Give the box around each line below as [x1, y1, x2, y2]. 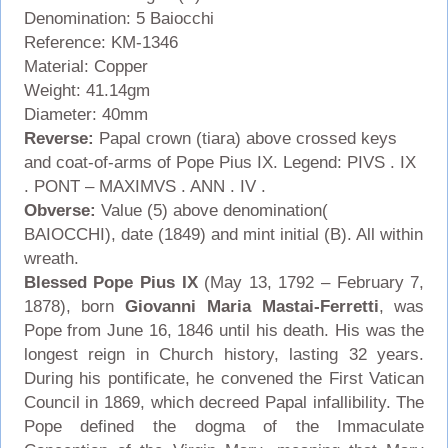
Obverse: [23, 200, 101, 220]
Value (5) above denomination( [100, 200, 328, 220]
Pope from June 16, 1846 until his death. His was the [23, 320, 425, 340]
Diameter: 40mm [23, 104, 148, 124]
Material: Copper [23, 56, 153, 76]
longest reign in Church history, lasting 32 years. [23, 344, 425, 364]
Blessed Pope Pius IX [23, 272, 198, 292]
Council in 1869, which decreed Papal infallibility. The [23, 392, 425, 412]
